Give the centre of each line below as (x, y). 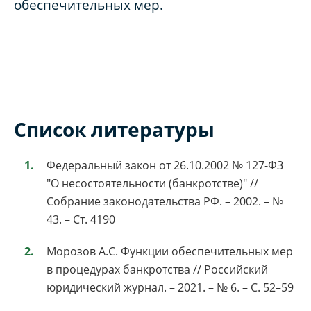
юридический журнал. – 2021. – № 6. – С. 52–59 (170, 288)
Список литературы (114, 129)
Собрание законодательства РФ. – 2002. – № (165, 202)
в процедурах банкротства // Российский (157, 270)
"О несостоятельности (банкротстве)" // (152, 184)
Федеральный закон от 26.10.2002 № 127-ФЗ (165, 166)
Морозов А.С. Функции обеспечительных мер (170, 252)
